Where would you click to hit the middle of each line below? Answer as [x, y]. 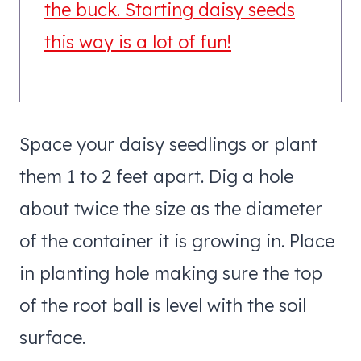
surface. [52, 337]
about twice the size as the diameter [171, 208]
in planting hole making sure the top [171, 273]
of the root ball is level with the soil [163, 305]
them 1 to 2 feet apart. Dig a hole [156, 176]
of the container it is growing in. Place [177, 241]
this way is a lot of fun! [138, 41]
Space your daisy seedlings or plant [168, 144]
